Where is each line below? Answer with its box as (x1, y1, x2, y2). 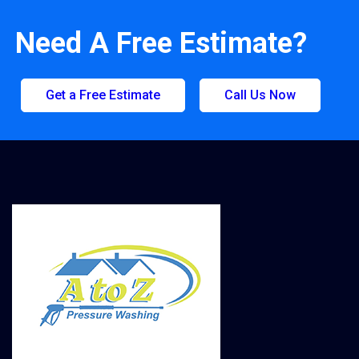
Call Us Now (224, 87, 296, 103)
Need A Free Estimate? (15, 26, 308, 61)
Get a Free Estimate (46, 87, 161, 103)
